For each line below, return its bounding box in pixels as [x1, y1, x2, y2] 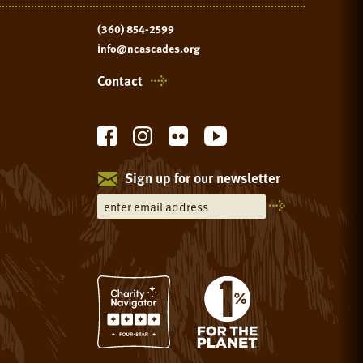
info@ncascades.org [97, 39, 200, 57]
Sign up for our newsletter [124, 168, 280, 189]
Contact [97, 70, 143, 91]
